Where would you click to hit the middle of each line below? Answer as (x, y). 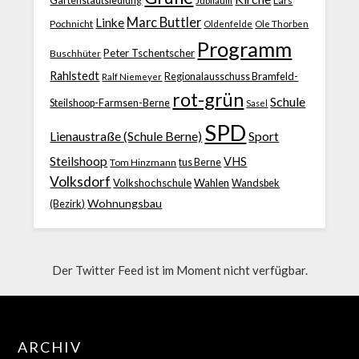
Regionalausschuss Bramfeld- (232, 76)
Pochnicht (72, 23)
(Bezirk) (68, 203)
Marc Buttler (164, 22)
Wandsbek (256, 182)
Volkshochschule (153, 182)
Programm (245, 48)
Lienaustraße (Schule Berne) (126, 135)
